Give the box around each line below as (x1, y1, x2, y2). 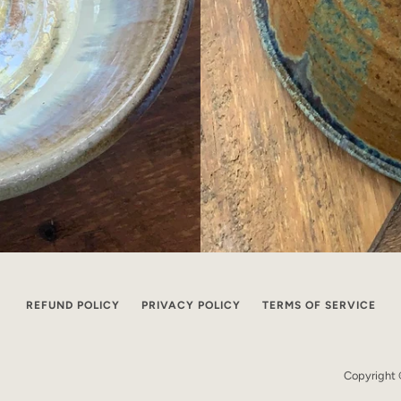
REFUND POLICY (25, 299, 120, 311)
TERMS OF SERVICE (261, 299, 376, 311)
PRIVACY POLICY (141, 299, 241, 311)
